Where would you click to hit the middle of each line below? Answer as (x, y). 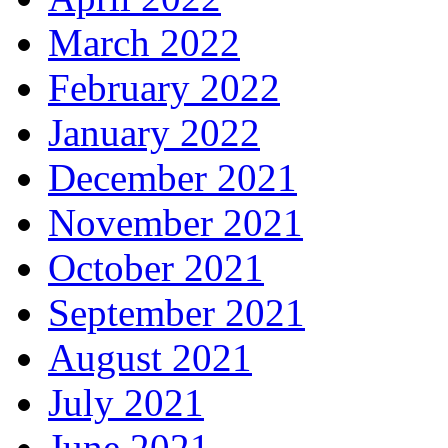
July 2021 (126, 403)
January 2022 (154, 133)
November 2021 (175, 223)
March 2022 (144, 43)
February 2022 (164, 88)
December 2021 (172, 178)
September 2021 (176, 313)
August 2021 (150, 358)
